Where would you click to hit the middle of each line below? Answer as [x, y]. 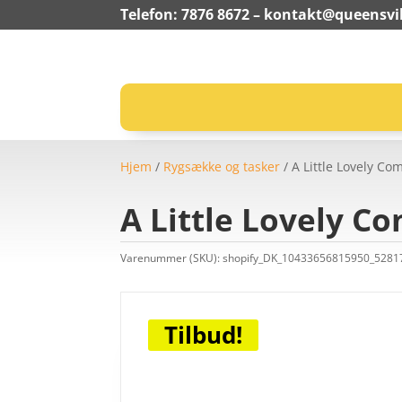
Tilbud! [204, 335]
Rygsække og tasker [222, 166]
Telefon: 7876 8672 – [192, 14]
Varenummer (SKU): [172, 258]
